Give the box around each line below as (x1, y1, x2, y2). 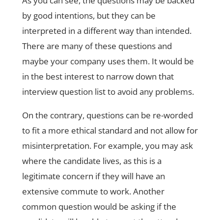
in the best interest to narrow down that (22, 71, 174, 82)
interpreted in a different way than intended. (22, 25, 192, 36)
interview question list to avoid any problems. (22, 86, 194, 97)
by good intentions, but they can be (22, 10, 156, 21)
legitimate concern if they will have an (22, 170, 165, 182)
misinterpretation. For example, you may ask (22, 140, 193, 151)
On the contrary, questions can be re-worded (22, 110, 193, 121)
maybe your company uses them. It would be (22, 55, 194, 67)
